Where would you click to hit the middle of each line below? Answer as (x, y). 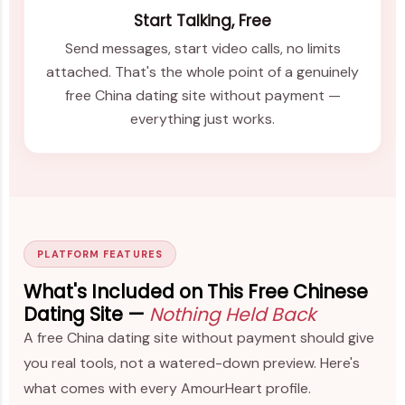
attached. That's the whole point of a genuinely (202, 71)
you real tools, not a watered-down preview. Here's (192, 363)
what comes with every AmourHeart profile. (167, 388)
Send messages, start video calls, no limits (202, 48)
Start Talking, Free (202, 21)
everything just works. (202, 118)
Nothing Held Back (233, 314)
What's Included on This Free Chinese (196, 291)
